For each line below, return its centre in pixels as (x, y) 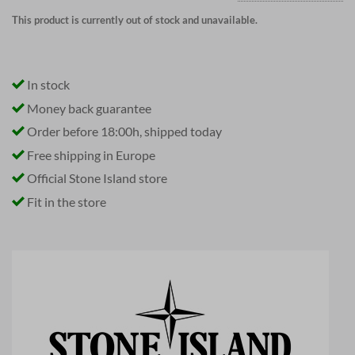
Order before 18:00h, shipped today (123, 132)
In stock (47, 85)
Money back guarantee (88, 108)
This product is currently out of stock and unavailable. (135, 20)
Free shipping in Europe (90, 155)
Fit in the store (65, 201)
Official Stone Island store (96, 178)
